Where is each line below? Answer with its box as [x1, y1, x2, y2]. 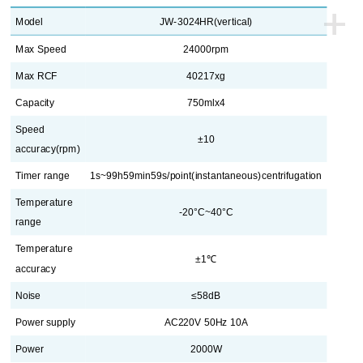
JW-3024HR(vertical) [160, 15, 254, 28]
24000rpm [183, 43, 230, 55]
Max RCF [15, 70, 58, 82]
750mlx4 [187, 96, 226, 109]
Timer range [15, 169, 70, 181]
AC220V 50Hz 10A [164, 316, 249, 328]
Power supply [15, 316, 76, 328]
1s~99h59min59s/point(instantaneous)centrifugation [90, 169, 322, 181]
